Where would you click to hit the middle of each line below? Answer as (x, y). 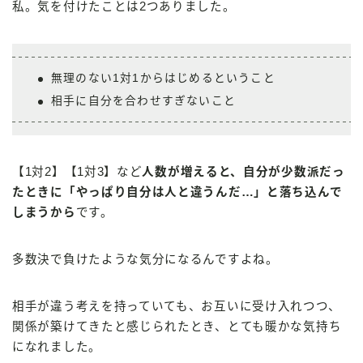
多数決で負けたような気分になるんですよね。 (145, 259)
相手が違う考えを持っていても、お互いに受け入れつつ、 (177, 306)
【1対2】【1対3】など (77, 171)
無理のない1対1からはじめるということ (163, 78)
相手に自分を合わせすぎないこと (143, 100)
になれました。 (57, 346)
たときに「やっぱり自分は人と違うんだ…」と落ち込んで (177, 192)
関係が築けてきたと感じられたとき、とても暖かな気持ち (177, 326)
